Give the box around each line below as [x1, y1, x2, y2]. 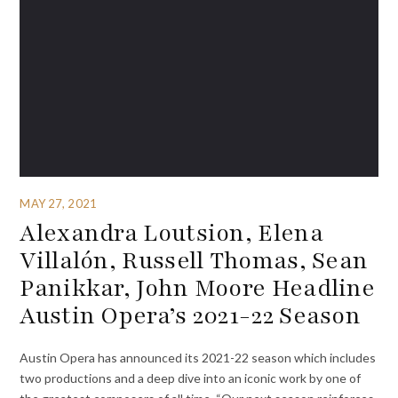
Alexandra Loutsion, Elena [20, 217, 323, 250]
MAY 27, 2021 [20, 195, 97, 211]
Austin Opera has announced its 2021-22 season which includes [20, 349, 377, 365]
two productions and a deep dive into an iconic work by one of [20, 370, 362, 386]
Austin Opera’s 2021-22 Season [20, 299, 362, 332]
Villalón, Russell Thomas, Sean [20, 244, 369, 277]
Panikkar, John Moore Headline [20, 272, 376, 305]
